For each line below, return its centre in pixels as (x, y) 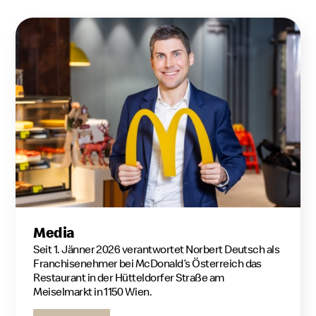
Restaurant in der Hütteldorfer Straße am (129, 278)
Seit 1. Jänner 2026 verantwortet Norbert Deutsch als (157, 249)
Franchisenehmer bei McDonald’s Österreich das (147, 263)
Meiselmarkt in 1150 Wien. (93, 292)
